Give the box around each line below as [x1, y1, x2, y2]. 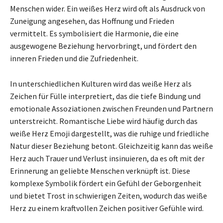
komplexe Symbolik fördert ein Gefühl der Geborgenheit [10, 178, 202, 188]
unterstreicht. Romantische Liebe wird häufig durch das [10, 115, 198, 126]
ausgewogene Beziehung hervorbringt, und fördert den [10, 40, 197, 51]
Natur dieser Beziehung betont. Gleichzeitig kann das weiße [10, 140, 213, 151]
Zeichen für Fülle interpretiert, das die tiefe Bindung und [10, 91, 201, 101]
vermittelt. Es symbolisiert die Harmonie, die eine [10, 28, 179, 38]
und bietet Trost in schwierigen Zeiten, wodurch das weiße [10, 190, 207, 201]
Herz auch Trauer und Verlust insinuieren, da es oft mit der [10, 153, 205, 163]
